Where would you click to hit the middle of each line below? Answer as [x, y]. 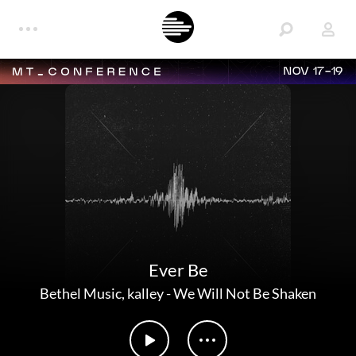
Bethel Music [81, 293]
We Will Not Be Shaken [245, 293]
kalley [145, 293]
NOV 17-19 [313, 72]
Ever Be [178, 270]
